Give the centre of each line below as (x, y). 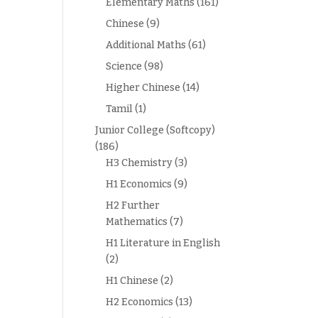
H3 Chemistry (139, 163)
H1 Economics (139, 184)
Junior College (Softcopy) (155, 130)
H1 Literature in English (163, 243)
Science (124, 66)
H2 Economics (140, 302)
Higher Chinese (143, 88)
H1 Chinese (132, 281)
